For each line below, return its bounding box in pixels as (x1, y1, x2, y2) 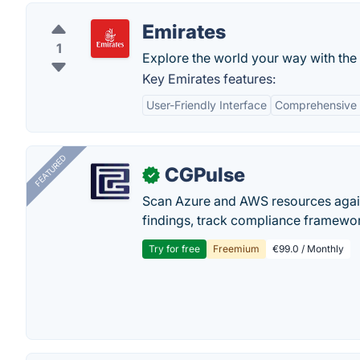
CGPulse (165, 163, 245, 186)
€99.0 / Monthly (272, 243, 344, 255)
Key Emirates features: (142, 71, 276, 87)
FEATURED (32, 153, 68, 189)
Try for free (149, 243, 200, 255)
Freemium (213, 243, 260, 255)
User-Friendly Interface (146, 98, 267, 112)
